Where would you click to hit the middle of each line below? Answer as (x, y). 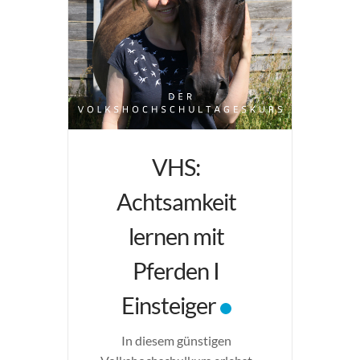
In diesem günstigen (176, 340)
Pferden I (176, 270)
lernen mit (176, 236)
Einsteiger (168, 305)
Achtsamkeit (176, 201)
